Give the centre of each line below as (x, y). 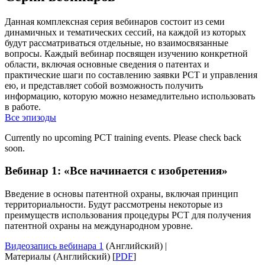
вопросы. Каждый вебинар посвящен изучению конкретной (126, 53)
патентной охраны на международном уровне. (99, 226)
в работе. (23, 106)
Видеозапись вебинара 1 (54, 246)
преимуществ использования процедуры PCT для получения (128, 215)
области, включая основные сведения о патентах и (107, 64)
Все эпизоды (30, 117)
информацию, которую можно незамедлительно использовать (130, 96)
